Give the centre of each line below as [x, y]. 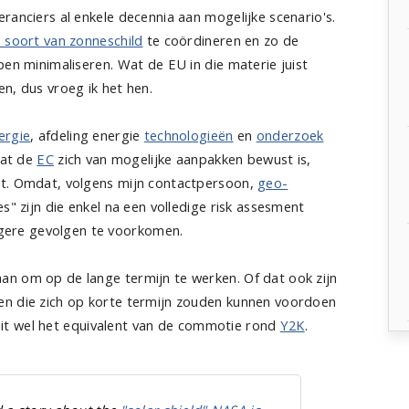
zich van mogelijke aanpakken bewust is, [182, 159]
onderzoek [290, 135]
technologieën [189, 135]
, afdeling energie [87, 135]
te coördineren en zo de [221, 40]
